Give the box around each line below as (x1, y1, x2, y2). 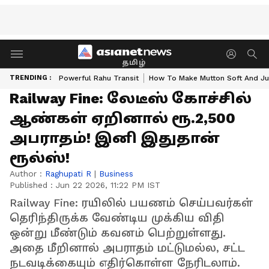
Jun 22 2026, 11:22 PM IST (56, 180, 160, 190)
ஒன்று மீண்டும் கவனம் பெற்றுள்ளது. (10, 227, 226, 239)
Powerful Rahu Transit (59, 74, 139, 82)
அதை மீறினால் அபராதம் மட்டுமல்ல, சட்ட (10, 242, 245, 254)
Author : (10, 169, 45, 178)
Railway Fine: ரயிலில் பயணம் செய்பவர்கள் (10, 197, 253, 209)
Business (99, 169, 133, 178)
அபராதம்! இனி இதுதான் (10, 130, 220, 147)
